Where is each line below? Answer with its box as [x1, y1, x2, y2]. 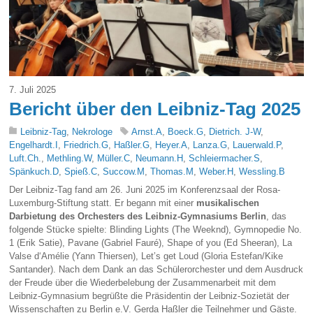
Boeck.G [168, 126, 204, 138]
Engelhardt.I [9, 140, 59, 151]
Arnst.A [131, 126, 163, 138]
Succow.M [103, 166, 145, 177]
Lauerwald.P [233, 140, 282, 151]
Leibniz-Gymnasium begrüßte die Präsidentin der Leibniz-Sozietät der [9, 291, 290, 302]
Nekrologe [72, 126, 113, 138]
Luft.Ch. [9, 153, 42, 164]
